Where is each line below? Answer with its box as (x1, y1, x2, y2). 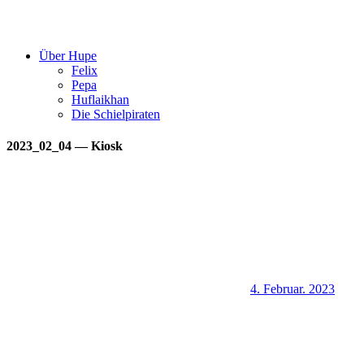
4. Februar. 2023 (250, 281, 335, 296)
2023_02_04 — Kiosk (6, 139, 123, 154)
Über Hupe (39, 49, 97, 63)
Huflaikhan (71, 93, 129, 106)
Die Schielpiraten (71, 107, 160, 121)
